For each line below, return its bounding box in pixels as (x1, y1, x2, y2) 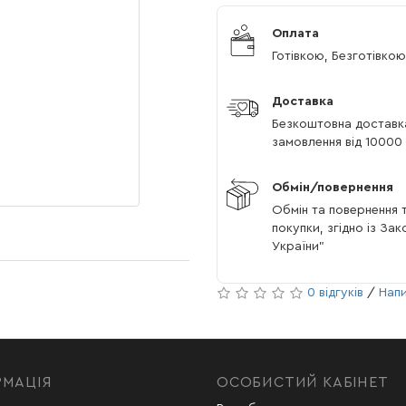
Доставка (272, 95, 333, 108)
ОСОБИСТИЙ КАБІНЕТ (217, 375, 389, 390)
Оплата (272, 27, 319, 40)
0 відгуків (307, 286, 363, 299)
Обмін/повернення (272, 181, 393, 194)
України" (272, 240, 324, 253)
